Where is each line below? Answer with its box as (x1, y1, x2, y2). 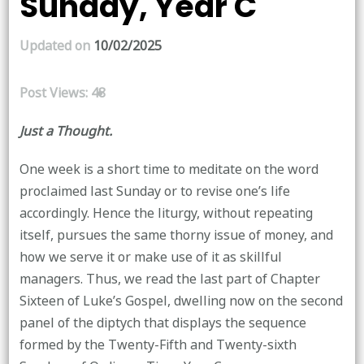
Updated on (19, 33, 93, 58)
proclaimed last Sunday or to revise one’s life (19, 179, 290, 204)
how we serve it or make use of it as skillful (19, 245, 282, 270)
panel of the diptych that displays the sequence (19, 310, 306, 336)
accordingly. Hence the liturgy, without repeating (19, 201, 313, 226)
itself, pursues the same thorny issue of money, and (19, 223, 333, 248)
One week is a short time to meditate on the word (19, 157, 318, 182)
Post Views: (19, 80, 88, 106)
